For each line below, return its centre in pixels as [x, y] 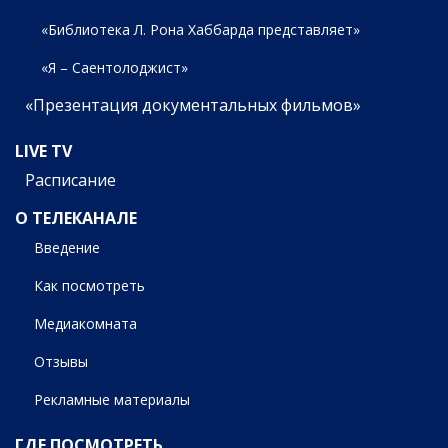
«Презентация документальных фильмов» [192, 105]
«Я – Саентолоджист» [114, 68]
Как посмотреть [90, 285]
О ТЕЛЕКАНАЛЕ [76, 217]
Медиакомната [86, 323]
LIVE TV [43, 151]
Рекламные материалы [112, 399]
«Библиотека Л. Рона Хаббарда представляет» [200, 30]
